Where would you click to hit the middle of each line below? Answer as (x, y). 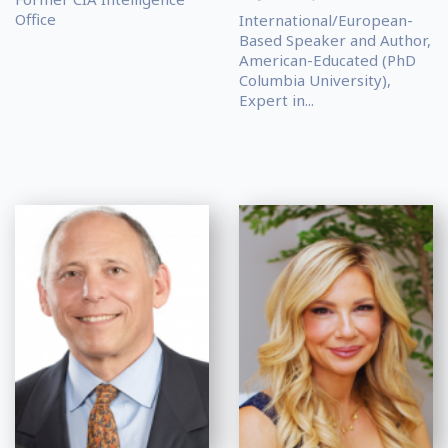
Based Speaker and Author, (335, 40)
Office (35, 19)
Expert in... (276, 100)
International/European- (326, 20)
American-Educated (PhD (327, 60)
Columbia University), (315, 80)
